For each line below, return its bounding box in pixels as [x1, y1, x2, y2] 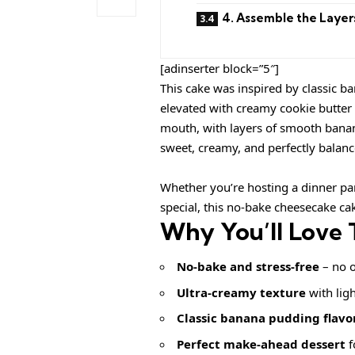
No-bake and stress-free [177, 258, 319, 275]
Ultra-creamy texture [177, 284, 306, 300]
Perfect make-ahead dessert [177, 335, 345, 352]
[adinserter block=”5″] [160, 59, 279, 76]
